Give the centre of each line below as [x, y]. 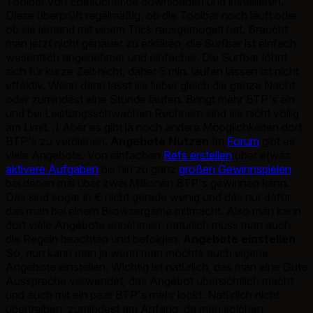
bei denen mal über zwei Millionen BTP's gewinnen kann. [147, 183]
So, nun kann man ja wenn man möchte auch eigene [137, 253]
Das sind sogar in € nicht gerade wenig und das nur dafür [148, 197]
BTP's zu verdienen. [58, 141]
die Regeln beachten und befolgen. [94, 239]
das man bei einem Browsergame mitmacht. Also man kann [153, 211]
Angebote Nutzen [160, 141]
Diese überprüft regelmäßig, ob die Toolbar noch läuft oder [152, 15]
